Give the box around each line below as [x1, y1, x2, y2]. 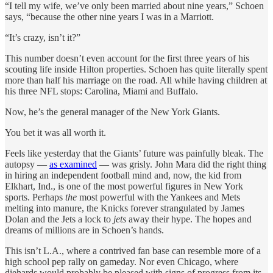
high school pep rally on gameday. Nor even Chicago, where [5, 257, 238, 268]
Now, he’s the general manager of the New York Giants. [5, 107, 220, 118]
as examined [49, 159, 97, 170]
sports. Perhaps [5, 192, 65, 203]
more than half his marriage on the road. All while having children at [5, 75, 267, 86]
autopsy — [5, 159, 49, 170]
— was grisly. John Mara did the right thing [97, 159, 266, 170]
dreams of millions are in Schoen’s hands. [5, 225, 164, 236]
